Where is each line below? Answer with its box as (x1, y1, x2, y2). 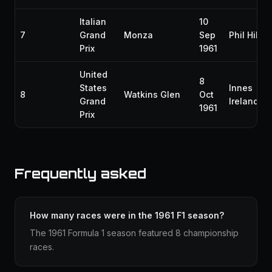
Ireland (229, 96, 259, 106)
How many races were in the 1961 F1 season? (30, 210, 224, 220)
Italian (80, 16, 106, 27)
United (80, 69, 107, 80)
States (80, 83, 107, 93)
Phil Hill (229, 30, 260, 40)
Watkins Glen (124, 89, 180, 100)
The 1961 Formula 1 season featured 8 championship (30, 228, 239, 238)
